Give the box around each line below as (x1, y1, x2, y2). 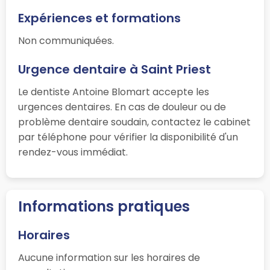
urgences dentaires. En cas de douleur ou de (18, 100, 226, 115)
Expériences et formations (18, 10, 181, 27)
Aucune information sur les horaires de (18, 251, 200, 265)
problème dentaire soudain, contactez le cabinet (18, 115, 251, 130)
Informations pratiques (18, 196, 190, 217)
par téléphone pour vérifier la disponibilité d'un (18, 130, 238, 145)
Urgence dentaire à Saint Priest (18, 61, 211, 78)
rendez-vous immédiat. (18, 145, 128, 160)
